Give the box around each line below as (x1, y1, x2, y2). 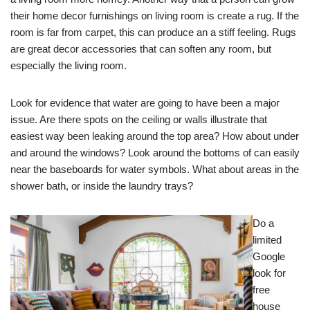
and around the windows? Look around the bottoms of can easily (10, 147, 300, 159)
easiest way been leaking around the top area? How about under (10, 130, 299, 143)
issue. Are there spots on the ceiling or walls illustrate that (10, 113, 267, 126)
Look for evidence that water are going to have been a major (10, 97, 280, 109)
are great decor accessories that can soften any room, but (10, 43, 271, 55)
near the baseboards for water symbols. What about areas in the (10, 163, 299, 176)
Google (253, 250, 285, 263)
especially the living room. (10, 60, 127, 72)
